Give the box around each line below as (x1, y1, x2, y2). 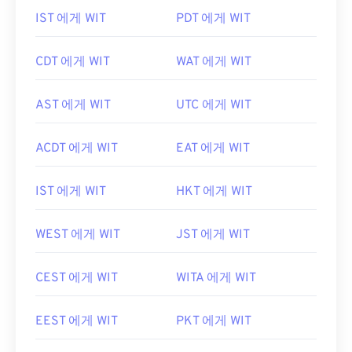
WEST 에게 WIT (35, 227, 120, 243)
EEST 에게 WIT (35, 313, 118, 329)
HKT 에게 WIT (176, 184, 252, 200)
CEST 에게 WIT (35, 270, 118, 286)
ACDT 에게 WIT (35, 141, 118, 156)
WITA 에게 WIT (176, 270, 256, 286)
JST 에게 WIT (176, 227, 250, 243)
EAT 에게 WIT (176, 141, 250, 156)
